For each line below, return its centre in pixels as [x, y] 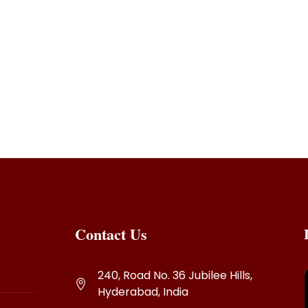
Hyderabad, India [143, 292]
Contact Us [111, 234]
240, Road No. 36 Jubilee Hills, [175, 276]
